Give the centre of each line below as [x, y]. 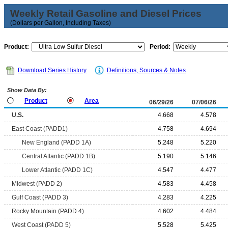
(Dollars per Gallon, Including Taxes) [61, 23]
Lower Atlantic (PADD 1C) [57, 170]
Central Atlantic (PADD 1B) [59, 156]
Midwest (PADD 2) [37, 184]
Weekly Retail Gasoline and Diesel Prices [106, 13]
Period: [160, 47]
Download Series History [52, 70]
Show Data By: [26, 90]
